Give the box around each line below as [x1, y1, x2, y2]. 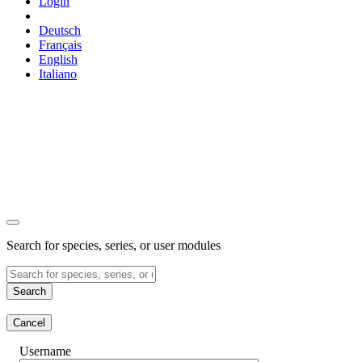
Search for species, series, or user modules [6, 238, 221, 252]
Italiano [39, 67, 77, 81]
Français [39, 38, 82, 52]
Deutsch [39, 23, 81, 37]
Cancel [13, 317, 45, 329]
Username [19, 344, 71, 358]
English [39, 53, 78, 66]
